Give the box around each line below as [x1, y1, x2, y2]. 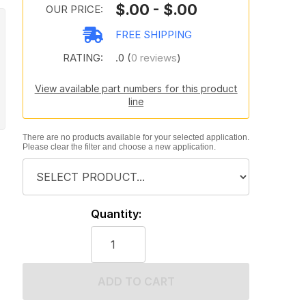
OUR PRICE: [45, 3, 103, 16]
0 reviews [130, 51, 177, 64]
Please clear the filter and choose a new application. [22, 142, 216, 152]
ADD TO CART [97, 275, 175, 288]
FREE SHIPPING [115, 28, 192, 41]
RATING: [62, 51, 103, 64]
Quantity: [90, 207, 141, 221]
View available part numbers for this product [34, 83, 238, 94]
